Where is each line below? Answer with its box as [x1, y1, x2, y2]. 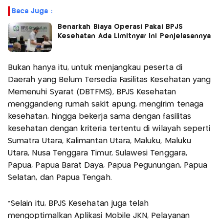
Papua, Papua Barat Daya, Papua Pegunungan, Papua [8, 161, 208, 169]
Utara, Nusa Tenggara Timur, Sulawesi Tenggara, [8, 149, 187, 157]
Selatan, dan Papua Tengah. [8, 174, 112, 181]
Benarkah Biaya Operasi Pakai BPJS [58, 23, 183, 30]
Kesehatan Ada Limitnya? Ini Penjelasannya [58, 32, 211, 40]
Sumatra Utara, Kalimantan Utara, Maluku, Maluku [8, 137, 192, 145]
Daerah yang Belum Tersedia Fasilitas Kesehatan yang [8, 76, 211, 84]
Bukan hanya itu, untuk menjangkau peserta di [8, 64, 182, 71]
